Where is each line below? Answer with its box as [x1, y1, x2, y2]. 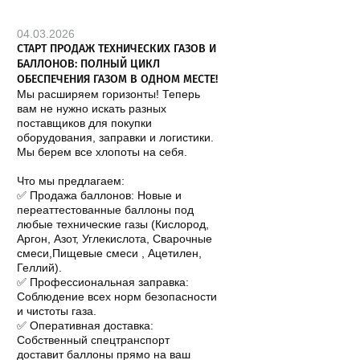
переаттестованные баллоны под [17, 203, 194, 216]
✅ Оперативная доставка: [17, 319, 154, 332]
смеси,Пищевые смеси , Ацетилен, [17, 247, 202, 260]
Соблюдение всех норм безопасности [17, 290, 218, 303]
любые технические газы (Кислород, [17, 218, 210, 231]
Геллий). [17, 261, 63, 274]
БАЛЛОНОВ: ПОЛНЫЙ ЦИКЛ [17, 59, 161, 70]
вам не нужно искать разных [17, 102, 167, 115]
